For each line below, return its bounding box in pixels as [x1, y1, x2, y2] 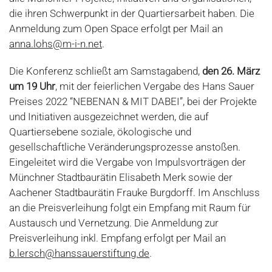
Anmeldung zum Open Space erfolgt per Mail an [9, 22, 223, 35]
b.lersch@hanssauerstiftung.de [9, 247, 149, 260]
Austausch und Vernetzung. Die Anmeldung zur [9, 217, 219, 229]
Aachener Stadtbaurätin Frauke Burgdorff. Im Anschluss [9, 186, 260, 199]
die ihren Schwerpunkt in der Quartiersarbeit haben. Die [9, 7, 254, 20]
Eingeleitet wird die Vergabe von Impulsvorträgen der [9, 156, 246, 169]
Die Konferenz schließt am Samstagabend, [9, 65, 202, 78]
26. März [221, 65, 260, 78]
